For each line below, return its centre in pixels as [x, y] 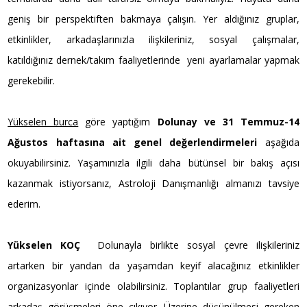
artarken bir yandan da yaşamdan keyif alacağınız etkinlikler [153, 265]
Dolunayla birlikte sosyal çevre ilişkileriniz [198, 245]
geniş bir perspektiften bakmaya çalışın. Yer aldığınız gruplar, [153, 19]
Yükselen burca [43, 121]
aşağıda [278, 142]
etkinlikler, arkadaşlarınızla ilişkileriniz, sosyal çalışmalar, [153, 39]
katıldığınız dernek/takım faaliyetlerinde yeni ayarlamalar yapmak [153, 60]
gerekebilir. [32, 80]
